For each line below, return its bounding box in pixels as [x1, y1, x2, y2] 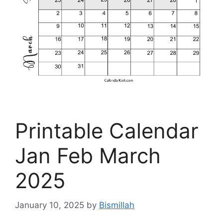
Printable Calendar [15, 118, 199, 144]
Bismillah [99, 200, 134, 210]
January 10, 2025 [15, 200, 84, 210]
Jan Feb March [15, 143, 161, 169]
